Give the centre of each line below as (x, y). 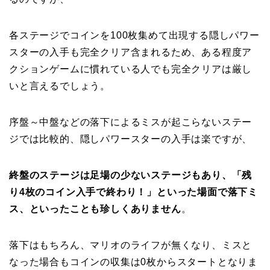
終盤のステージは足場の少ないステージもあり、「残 (131, 175)
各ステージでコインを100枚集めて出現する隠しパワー (134, 36)
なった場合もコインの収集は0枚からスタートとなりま (134, 262)
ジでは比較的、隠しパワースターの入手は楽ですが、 (131, 139)
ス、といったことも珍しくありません (95, 209)
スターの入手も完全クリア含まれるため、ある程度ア (131, 52)
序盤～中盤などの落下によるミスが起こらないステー (131, 122)
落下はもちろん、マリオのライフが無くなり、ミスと (131, 245)
